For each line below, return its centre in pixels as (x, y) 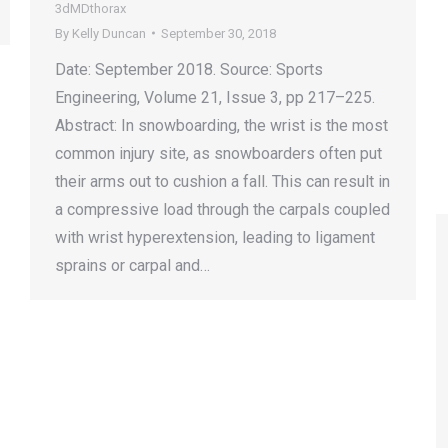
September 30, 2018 (218, 33)
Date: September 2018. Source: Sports (189, 69)
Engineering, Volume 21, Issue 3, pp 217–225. (215, 97)
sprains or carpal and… (132, 265)
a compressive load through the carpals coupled (222, 209)
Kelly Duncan (109, 33)
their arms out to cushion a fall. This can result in (222, 181)
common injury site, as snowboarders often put (218, 153)
